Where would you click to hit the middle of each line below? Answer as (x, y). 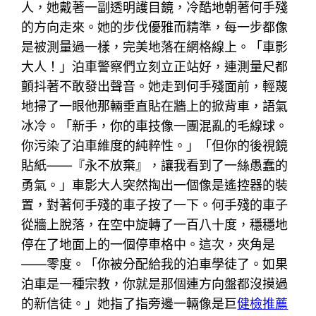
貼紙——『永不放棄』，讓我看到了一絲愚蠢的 (155, 165)
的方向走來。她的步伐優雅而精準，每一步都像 (155, 27)
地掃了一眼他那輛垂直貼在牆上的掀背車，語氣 (155, 106)
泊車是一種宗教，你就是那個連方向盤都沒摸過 (155, 284)
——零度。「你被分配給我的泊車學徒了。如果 (155, 264)
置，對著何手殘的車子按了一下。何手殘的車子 (155, 205)
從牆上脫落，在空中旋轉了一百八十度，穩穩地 (155, 224)
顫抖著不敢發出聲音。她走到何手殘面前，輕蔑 (155, 86)
